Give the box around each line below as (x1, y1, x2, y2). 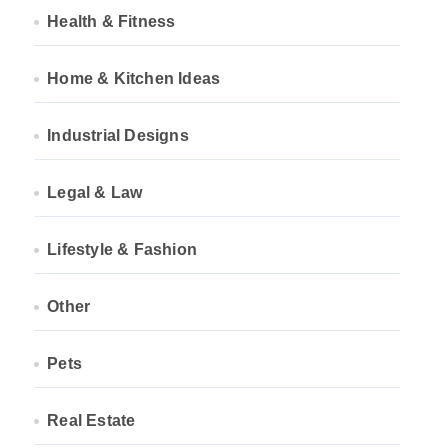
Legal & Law (47, 184, 143, 201)
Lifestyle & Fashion (47, 241, 198, 258)
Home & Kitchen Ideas (47, 70, 221, 87)
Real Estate (47, 412, 136, 429)
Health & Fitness (47, 13, 176, 30)
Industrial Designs (47, 127, 189, 144)
